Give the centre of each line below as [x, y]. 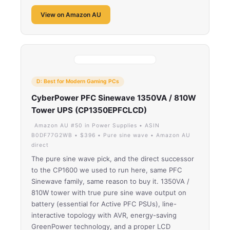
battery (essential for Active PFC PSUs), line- [104, 204]
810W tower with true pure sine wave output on [109, 192]
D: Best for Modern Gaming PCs [78, 81]
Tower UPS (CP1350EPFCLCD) [89, 110]
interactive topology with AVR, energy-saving [104, 215]
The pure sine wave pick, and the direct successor [113, 158]
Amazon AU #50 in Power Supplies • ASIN [97, 125]
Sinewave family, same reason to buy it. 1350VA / [110, 181]
